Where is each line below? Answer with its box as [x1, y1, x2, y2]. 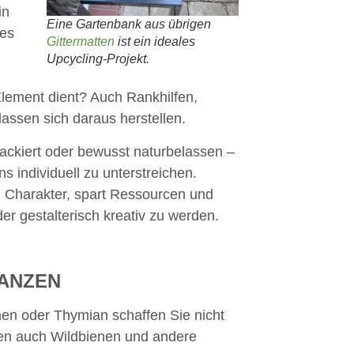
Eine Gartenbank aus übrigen [47, 17, 211, 31]
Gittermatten [47, 34, 115, 48]
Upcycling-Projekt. [47, 51, 149, 66]
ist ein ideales [115, 34, 195, 48]
